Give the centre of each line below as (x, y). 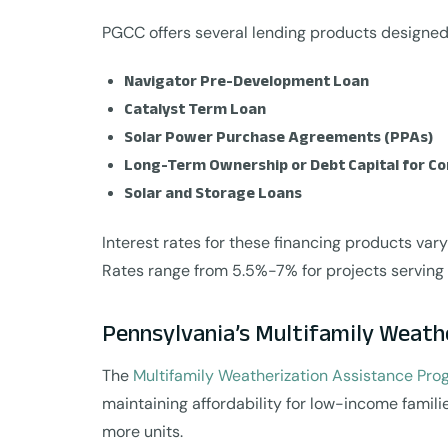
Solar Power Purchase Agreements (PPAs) (278, 136)
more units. (142, 431)
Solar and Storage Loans (213, 192)
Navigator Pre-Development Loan (246, 80)
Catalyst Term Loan (195, 108)
